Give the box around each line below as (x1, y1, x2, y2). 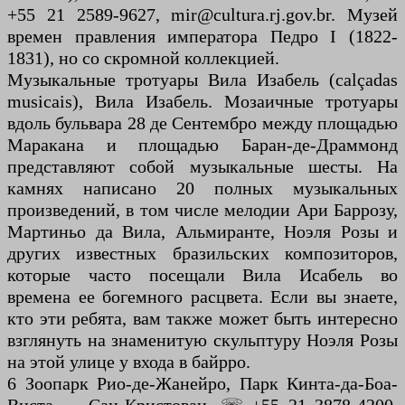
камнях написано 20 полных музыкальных (7, 178, 398, 199)
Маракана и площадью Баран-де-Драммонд (7, 135, 398, 155)
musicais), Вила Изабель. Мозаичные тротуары (7, 91, 398, 112)
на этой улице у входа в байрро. (7, 352, 250, 372)
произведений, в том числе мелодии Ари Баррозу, (7, 200, 398, 221)
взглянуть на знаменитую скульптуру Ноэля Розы (7, 330, 398, 351)
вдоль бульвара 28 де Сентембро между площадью (7, 113, 398, 134)
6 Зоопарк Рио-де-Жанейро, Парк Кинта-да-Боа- (7, 373, 398, 394)
